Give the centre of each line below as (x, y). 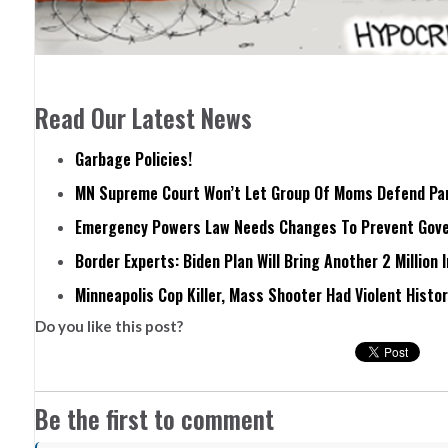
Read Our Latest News (143, 117)
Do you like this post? (108, 325)
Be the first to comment (154, 418)
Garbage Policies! (133, 158)
